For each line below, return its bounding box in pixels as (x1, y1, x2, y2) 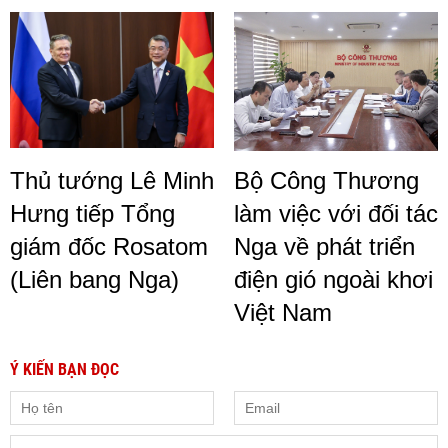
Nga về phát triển (234, 233, 415, 261)
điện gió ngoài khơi (234, 266, 433, 294)
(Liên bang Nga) (10, 266, 179, 294)
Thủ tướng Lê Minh (10, 167, 214, 195)
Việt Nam (234, 299, 332, 327)
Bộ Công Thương (234, 167, 419, 195)
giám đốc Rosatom (10, 233, 208, 261)
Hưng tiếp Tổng (10, 200, 175, 228)
